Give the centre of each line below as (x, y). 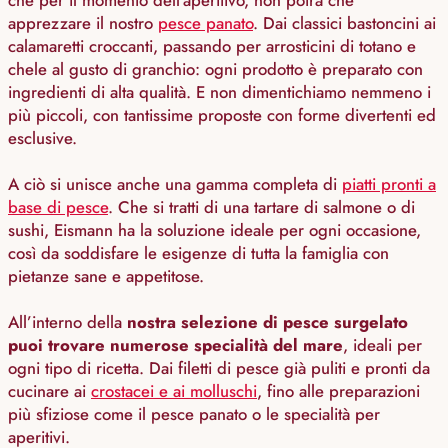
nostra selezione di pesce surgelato (267, 322)
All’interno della (67, 322)
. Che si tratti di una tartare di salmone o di (261, 207)
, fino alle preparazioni (338, 391)
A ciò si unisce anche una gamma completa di (175, 184)
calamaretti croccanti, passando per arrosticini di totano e (212, 46)
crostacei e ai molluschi (174, 391)
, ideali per (382, 345)
